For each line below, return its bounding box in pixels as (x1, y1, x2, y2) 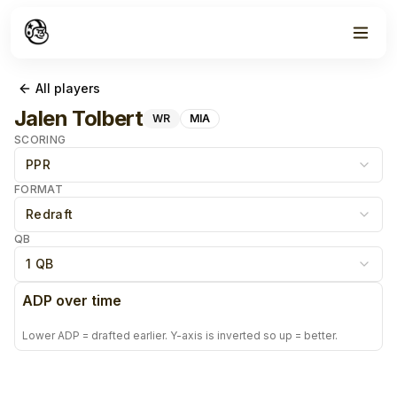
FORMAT (14, 183, 63, 196)
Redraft (26, 206, 74, 222)
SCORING (14, 133, 66, 146)
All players (35, 81, 100, 96)
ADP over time (22, 292, 121, 309)
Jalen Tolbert (14, 105, 144, 131)
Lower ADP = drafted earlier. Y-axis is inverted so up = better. (22, 329, 338, 342)
